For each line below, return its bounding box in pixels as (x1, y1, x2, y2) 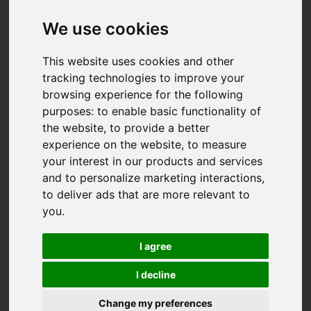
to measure (187, 137, 247, 151)
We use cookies (42, 18, 169, 39)
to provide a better (110, 120, 210, 135)
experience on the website (42, 137, 182, 151)
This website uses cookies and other (42, 53, 235, 68)
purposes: (42, 103, 98, 118)
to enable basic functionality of (97, 103, 262, 118)
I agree (140, 239, 171, 252)
